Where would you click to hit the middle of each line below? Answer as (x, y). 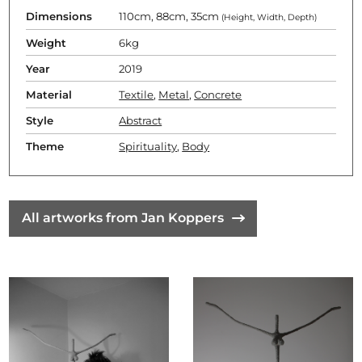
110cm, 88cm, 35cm (170, 17)
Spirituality (148, 147)
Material (49, 94)
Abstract (141, 121)
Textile (137, 94)
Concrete (218, 94)
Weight (46, 42)
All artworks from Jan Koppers (122, 218)
